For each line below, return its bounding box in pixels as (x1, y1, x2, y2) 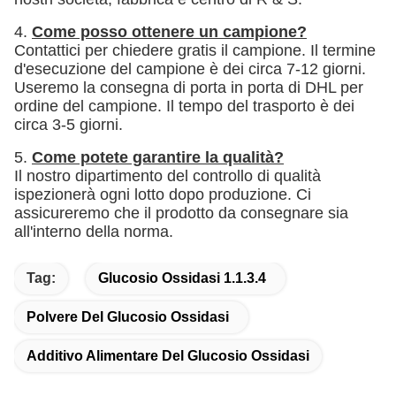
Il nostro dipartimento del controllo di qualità (14, 167, 321, 185)
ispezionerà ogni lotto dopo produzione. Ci (14, 186, 311, 203)
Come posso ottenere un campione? (32, 23, 307, 41)
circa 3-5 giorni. (14, 116, 123, 133)
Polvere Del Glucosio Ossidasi (27, 309, 229, 324)
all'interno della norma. (14, 223, 173, 240)
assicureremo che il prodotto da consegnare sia (14, 204, 348, 222)
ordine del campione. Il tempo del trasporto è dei (14, 97, 354, 115)
